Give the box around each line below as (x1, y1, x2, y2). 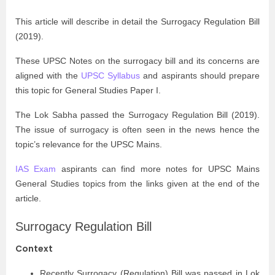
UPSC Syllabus (80, 71, 140, 80)
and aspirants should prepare (140, 71, 260, 80)
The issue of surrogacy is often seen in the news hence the (15, 125, 260, 134)
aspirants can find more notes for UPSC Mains (56, 164, 260, 174)
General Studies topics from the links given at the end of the (15, 179, 260, 188)
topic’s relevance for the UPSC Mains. (15, 139, 162, 149)
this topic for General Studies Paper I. (15, 85, 161, 95)
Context (15, 242, 53, 255)
